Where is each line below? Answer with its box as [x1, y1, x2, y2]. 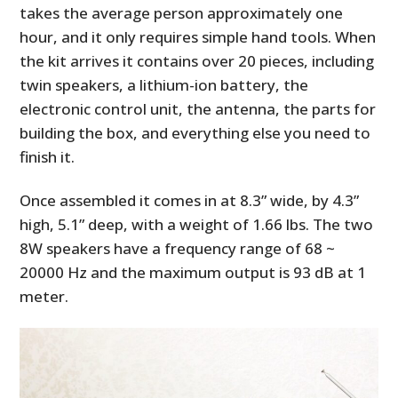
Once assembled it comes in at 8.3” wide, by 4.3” [20, 189, 360, 211]
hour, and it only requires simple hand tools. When [20, 26, 377, 47]
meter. [20, 285, 69, 306]
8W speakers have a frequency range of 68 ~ [20, 237, 336, 259]
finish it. [20, 146, 76, 167]
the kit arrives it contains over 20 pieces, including [20, 50, 375, 71]
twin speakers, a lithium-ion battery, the [20, 74, 309, 95]
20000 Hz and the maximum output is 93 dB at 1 [20, 261, 367, 283]
